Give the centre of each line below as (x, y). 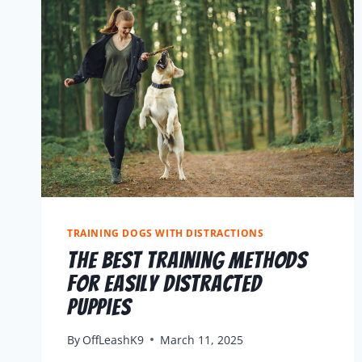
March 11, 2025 (202, 339)
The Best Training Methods (187, 260)
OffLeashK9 (114, 339)
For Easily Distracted (164, 284)
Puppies (99, 307)
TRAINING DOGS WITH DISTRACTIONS (166, 233)
